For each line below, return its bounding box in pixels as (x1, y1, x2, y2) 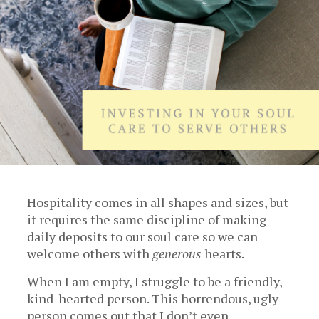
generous (152, 245, 202, 263)
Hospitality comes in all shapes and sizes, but (27, 194, 289, 211)
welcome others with (27, 245, 153, 263)
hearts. (202, 245, 245, 263)
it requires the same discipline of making (27, 211, 267, 229)
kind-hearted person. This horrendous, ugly (27, 289, 279, 307)
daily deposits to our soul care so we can (27, 228, 258, 246)
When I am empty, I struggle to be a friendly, (27, 272, 283, 290)
